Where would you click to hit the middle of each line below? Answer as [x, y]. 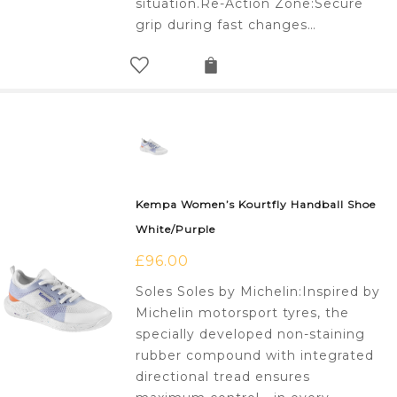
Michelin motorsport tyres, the [243, 313]
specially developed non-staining [251, 335]
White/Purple [176, 230]
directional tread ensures [223, 377]
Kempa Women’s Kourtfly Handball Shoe [256, 205]
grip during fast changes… [226, 25]
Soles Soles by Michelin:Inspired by [258, 292]
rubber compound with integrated [255, 356]
